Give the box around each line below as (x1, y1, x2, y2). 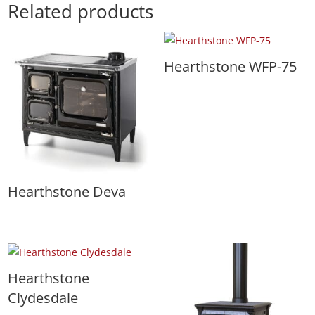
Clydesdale (8, 288, 79, 308)
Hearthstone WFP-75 (163, 57, 297, 77)
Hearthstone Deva (8, 182, 127, 202)
